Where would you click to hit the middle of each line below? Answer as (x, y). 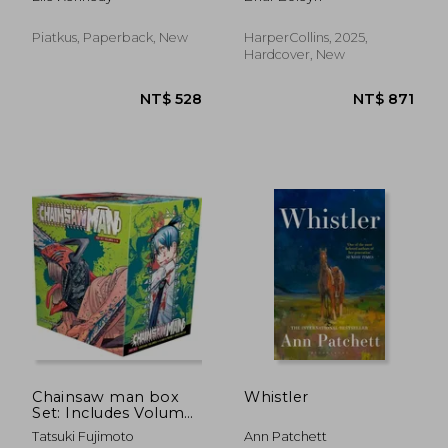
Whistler (276, 396)
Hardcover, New (295, 54)
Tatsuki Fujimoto (83, 436)
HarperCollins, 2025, (306, 37)
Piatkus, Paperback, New (110, 37)
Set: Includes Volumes (117, 412)
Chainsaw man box (106, 396)
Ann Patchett (286, 436)
